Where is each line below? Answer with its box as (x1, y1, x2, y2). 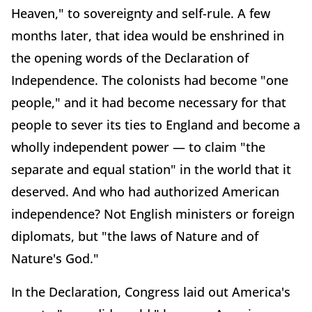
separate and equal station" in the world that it (11, 160, 291, 178)
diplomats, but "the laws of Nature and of (11, 227, 258, 244)
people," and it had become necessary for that (11, 93, 286, 111)
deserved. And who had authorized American (11, 182, 279, 200)
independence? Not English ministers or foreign (11, 205, 295, 222)
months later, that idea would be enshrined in (11, 26, 284, 44)
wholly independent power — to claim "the (11, 138, 265, 155)
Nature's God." (11, 249, 99, 267)
